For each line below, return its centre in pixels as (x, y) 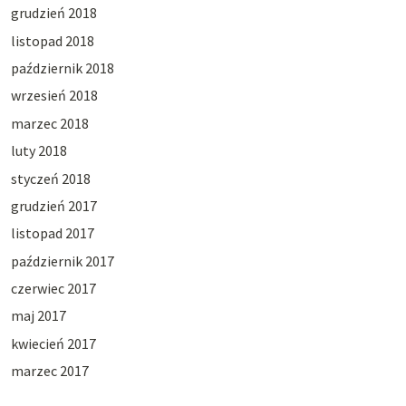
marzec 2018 (49, 123)
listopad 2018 (52, 40)
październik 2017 (62, 261)
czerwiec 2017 (53, 289)
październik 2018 (62, 68)
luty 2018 (39, 151)
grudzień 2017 (53, 205)
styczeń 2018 (50, 178)
